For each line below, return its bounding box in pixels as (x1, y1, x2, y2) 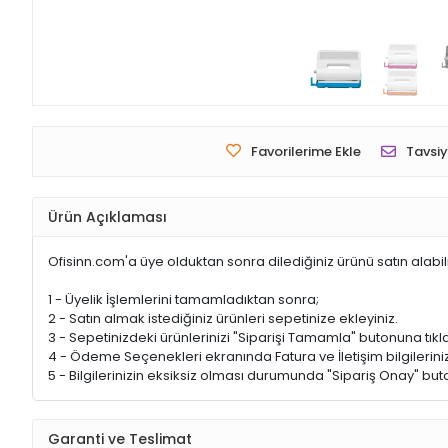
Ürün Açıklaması (48, 206, 167, 227)
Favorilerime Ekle (251, 142, 361, 161)
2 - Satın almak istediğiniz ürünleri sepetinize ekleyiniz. (48, 309, 398, 328)
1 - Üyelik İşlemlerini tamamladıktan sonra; (48, 290, 319, 309)
